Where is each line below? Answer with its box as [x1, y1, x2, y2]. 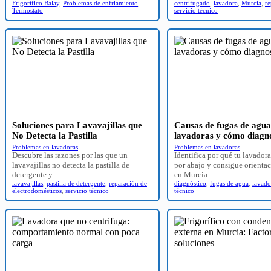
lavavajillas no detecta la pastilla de [12, 160, 129, 169]
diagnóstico [174, 179, 206, 187]
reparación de [109, 179, 147, 187]
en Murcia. [174, 169, 209, 179]
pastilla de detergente [47, 179, 105, 187]
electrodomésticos [12, 186, 62, 194]
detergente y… [12, 169, 60, 179]
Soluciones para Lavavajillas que [12, 120, 142, 130]
